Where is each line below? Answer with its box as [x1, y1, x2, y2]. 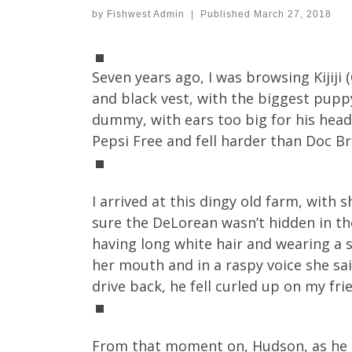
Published [200, 9, 254, 20]
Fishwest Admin [107, 9, 185, 20]
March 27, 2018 [253, 9, 332, 20]
